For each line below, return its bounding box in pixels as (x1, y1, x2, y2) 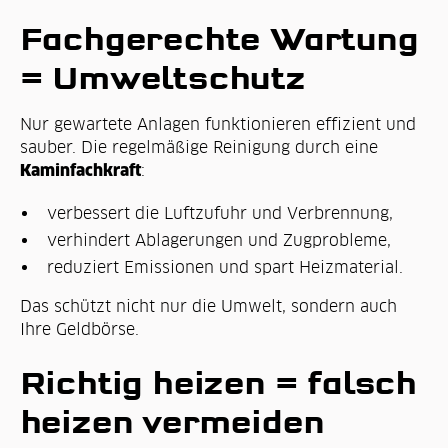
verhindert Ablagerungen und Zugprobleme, (47, 230, 392, 249)
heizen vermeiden (19, 402, 324, 443)
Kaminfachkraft (19, 160, 141, 181)
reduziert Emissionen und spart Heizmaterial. (47, 257, 404, 276)
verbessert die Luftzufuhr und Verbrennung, (47, 204, 394, 223)
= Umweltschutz (19, 57, 305, 98)
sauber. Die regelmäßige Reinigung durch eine (19, 138, 378, 157)
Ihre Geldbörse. (19, 319, 139, 338)
